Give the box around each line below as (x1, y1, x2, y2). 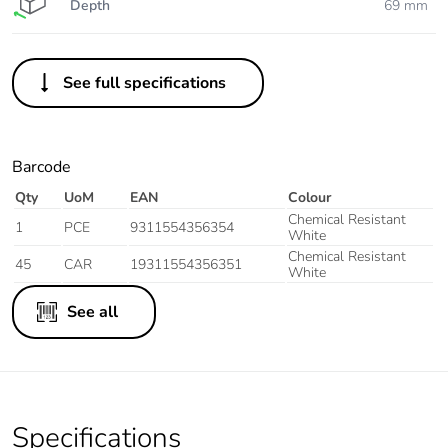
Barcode (12, 156, 71, 179)
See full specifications (63, 72, 226, 95)
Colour (288, 188, 331, 208)
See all (67, 301, 118, 324)
